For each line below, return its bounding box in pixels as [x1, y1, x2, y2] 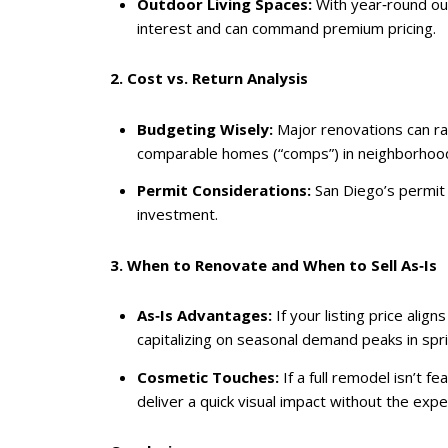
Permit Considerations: [136, 180, 311, 201]
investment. [136, 204, 218, 225]
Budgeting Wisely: [136, 118, 273, 139]
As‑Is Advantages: [136, 305, 272, 326]
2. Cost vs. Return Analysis [110, 68, 308, 89]
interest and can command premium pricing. [136, 17, 436, 38]
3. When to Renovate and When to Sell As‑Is [110, 254, 437, 275]
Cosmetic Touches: [136, 366, 279, 387]
